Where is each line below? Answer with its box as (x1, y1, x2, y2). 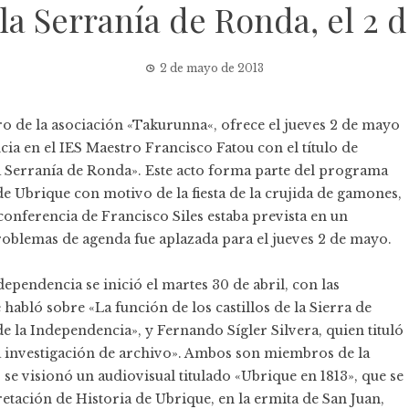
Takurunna (132, 117, 207, 133)
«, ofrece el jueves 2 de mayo (207, 117, 400, 133)
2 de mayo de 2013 (160, 61, 264, 75)
